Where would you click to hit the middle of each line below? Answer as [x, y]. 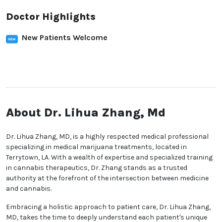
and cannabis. [29, 189]
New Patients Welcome [65, 38]
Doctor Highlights [51, 17]
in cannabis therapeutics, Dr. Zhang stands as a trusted [97, 168]
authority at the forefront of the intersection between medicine [107, 178]
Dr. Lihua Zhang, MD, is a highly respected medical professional [107, 137]
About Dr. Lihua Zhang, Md [86, 113]
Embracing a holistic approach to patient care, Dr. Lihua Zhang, [108, 207]
